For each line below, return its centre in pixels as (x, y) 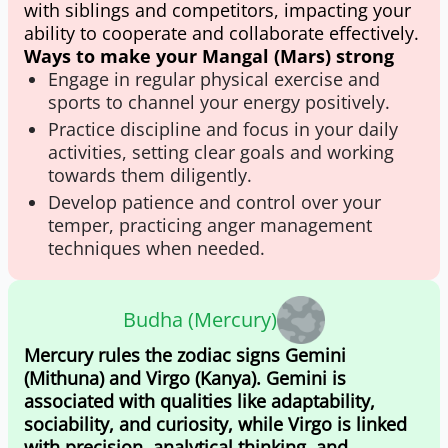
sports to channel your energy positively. (219, 102)
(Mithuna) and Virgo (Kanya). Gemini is (185, 378)
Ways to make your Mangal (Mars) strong (209, 56)
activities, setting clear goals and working (221, 152)
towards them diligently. (150, 175)
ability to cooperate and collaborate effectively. (221, 33)
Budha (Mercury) (200, 319)
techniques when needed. (156, 248)
